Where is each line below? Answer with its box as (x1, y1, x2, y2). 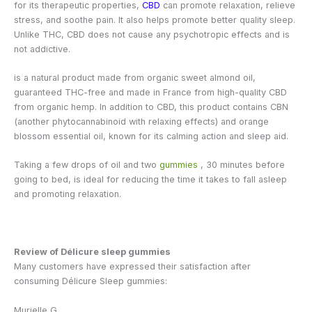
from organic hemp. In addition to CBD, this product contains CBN (14, 102, 288, 112)
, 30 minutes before (198, 159, 285, 171)
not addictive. (14, 43, 70, 54)
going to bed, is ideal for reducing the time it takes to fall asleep (14, 174, 287, 185)
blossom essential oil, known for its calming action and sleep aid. (14, 131, 288, 141)
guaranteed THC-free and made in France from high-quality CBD (14, 87, 287, 97)
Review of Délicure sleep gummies (14, 247, 171, 258)
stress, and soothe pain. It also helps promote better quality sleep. (14, 14, 295, 25)
